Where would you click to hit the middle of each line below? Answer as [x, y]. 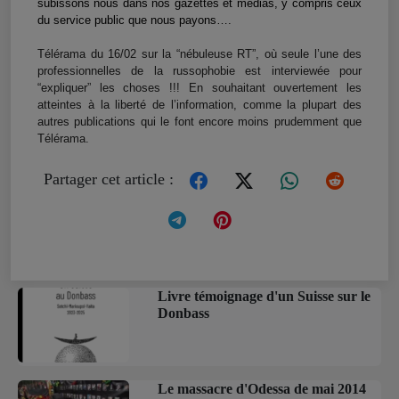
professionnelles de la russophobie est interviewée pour [199, 71]
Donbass [184, 313]
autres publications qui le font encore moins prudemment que [199, 122]
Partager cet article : [111, 179]
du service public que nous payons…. [136, 20]
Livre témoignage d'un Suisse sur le [265, 297]
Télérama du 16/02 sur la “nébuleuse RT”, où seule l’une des [199, 54]
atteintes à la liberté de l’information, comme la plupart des [199, 105]
